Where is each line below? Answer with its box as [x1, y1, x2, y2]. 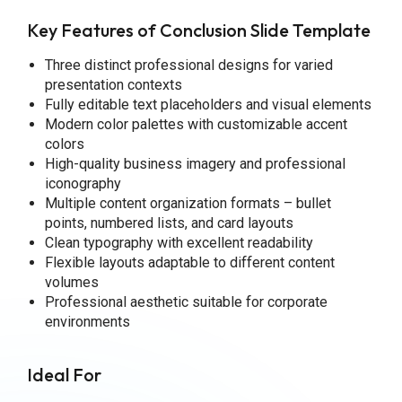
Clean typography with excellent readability [44, 233, 313, 251]
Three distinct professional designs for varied [44, 56, 333, 74]
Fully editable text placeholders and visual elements [44, 95, 371, 113]
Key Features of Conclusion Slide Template [26, 19, 371, 42]
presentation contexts [44, 75, 182, 93]
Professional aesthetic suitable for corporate [44, 293, 328, 310]
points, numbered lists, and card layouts [44, 214, 293, 232]
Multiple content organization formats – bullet [44, 194, 331, 212]
